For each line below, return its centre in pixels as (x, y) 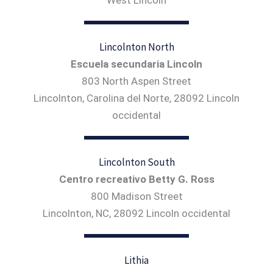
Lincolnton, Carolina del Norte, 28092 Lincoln (136, 98)
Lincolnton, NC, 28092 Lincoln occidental (136, 213)
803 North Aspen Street (136, 81)
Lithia (136, 260)
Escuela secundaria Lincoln (136, 64)
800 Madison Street (136, 196)
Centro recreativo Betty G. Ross (136, 179)
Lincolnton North (136, 47)
